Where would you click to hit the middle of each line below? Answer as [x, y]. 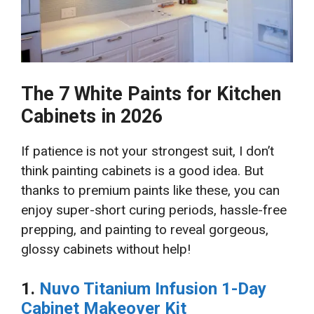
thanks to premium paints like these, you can [150, 190]
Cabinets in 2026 [92, 116]
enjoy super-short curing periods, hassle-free [154, 210]
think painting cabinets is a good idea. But [142, 170]
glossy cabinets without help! [106, 249]
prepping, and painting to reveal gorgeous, [145, 229]
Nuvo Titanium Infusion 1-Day [153, 289]
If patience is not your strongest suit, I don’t [148, 151]
